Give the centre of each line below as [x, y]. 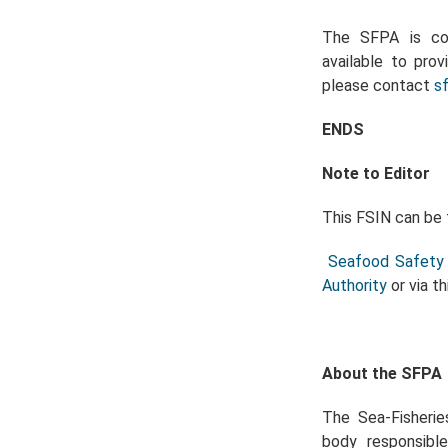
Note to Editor [376, 174]
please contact [378, 86]
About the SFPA [384, 374]
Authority [354, 286]
